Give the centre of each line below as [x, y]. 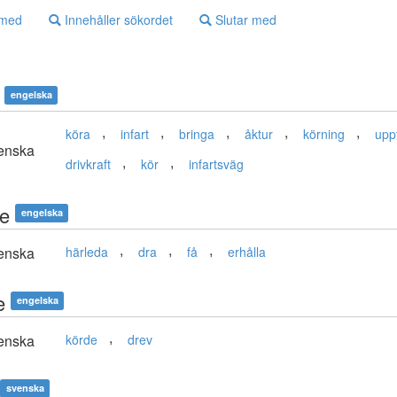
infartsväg [216, 164]
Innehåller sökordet [117, 20]
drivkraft [88, 164]
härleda [87, 252]
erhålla [247, 252]
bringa [197, 134]
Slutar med [244, 20]
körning [324, 134]
